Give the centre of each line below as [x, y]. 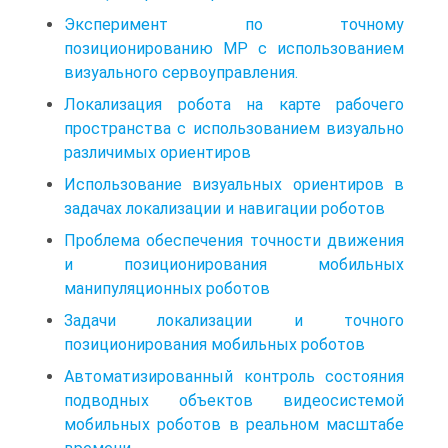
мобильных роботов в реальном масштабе [234, 424]
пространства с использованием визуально [234, 128]
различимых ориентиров [157, 152]
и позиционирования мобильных [234, 264]
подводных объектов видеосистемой [234, 400]
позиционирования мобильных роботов [214, 344]
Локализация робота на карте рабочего [234, 104]
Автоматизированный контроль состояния [234, 376]
